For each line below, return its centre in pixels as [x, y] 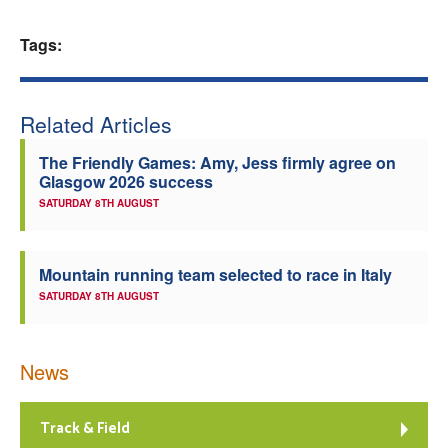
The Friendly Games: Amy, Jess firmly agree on [217, 162]
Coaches [231, 86]
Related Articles [96, 124]
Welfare [231, 32]
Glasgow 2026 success [126, 181]
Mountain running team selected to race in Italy [215, 274]
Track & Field [85, 428]
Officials [231, 140]
